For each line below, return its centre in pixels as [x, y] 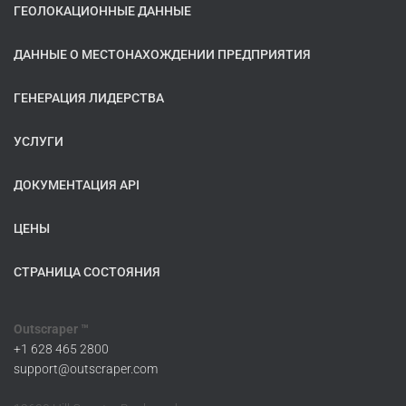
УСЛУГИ [39, 142]
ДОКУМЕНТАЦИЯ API [77, 185]
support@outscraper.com [86, 369]
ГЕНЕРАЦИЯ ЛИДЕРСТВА [89, 98]
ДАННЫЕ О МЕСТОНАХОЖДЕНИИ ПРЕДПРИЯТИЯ [162, 55]
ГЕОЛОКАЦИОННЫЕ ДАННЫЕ [102, 11]
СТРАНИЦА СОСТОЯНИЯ [87, 272]
